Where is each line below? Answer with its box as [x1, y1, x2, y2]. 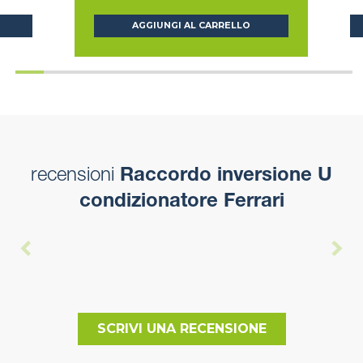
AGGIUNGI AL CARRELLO [132, 20, 250, 32]
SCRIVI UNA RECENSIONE [96, 321, 267, 337]
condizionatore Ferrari [79, 193, 284, 213]
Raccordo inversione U [114, 167, 332, 187]
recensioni [31, 167, 114, 187]
